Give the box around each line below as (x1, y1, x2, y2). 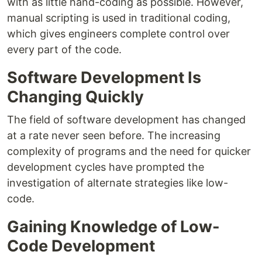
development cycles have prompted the (7, 161, 204, 174)
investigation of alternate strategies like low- (7, 177, 228, 189)
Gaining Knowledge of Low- (7, 217, 220, 237)
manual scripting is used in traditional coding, (7, 12, 230, 25)
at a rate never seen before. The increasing (7, 129, 220, 142)
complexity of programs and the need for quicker (7, 145, 251, 158)
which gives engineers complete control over (7, 27, 230, 40)
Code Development (7, 236, 155, 256)
